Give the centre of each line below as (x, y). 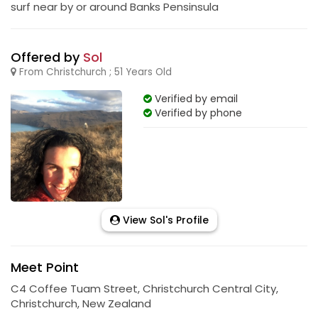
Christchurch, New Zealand (81, 303)
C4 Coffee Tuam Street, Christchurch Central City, (144, 288)
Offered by (47, 57)
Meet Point (45, 267)
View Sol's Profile (164, 220)
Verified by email (194, 99)
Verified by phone (197, 113)
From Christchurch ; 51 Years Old (94, 72)
